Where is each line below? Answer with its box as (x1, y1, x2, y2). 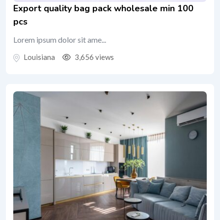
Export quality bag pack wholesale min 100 (13, 2, 193, 15)
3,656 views (73, 53, 114, 62)
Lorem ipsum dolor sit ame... (13, 35, 106, 45)
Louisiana (24, 53, 55, 62)
